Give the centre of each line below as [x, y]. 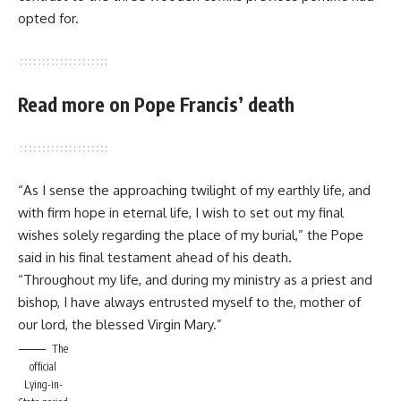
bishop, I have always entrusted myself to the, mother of [189, 302]
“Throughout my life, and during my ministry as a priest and [195, 280]
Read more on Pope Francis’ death [156, 104]
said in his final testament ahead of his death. [155, 257]
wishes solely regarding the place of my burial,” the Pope [191, 235]
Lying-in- [43, 384]
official [43, 367]
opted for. [48, 18]
